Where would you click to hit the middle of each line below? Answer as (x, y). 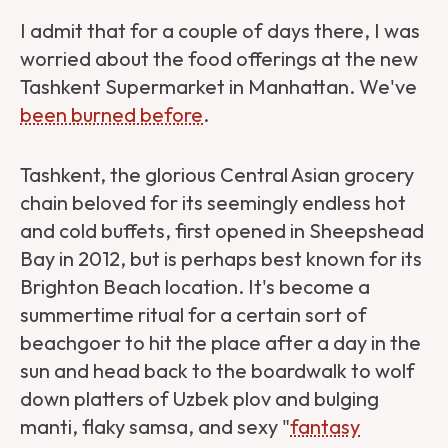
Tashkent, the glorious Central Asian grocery (217, 174)
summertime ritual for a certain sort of (193, 314)
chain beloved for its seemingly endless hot (213, 202)
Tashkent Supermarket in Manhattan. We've (218, 86)
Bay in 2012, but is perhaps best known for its (221, 258)
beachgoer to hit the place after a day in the (220, 342)
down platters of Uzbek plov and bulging (199, 398)
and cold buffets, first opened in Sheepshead (222, 230)
